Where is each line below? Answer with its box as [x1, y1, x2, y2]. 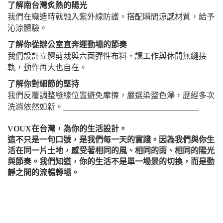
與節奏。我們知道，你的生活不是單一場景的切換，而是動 [7, 157, 215, 166]
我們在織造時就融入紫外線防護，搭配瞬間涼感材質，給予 [7, 12, 215, 21]
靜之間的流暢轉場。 [7, 168, 79, 177]
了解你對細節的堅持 [7, 79, 79, 88]
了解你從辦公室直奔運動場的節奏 [7, 40, 127, 49]
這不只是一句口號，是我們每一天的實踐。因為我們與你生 [7, 135, 215, 144]
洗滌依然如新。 [7, 102, 63, 111]
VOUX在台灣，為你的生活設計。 [7, 124, 127, 133]
